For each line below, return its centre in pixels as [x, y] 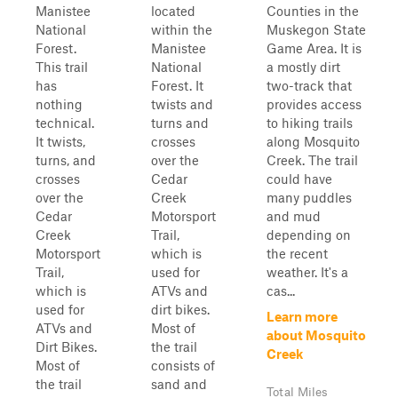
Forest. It [177, 85]
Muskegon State [316, 29]
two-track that [309, 85]
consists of [183, 365]
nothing [59, 104]
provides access [314, 104]
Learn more [302, 316]
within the [182, 29]
